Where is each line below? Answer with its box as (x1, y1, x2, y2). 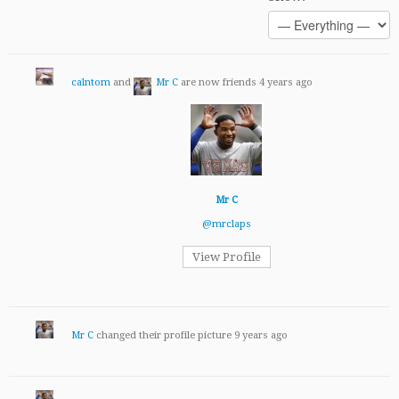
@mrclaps (201, 218, 251, 231)
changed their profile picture (94, 330, 234, 342)
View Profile (191, 250, 261, 265)
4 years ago (259, 77, 313, 89)
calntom (71, 77, 110, 89)
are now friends (178, 77, 259, 89)
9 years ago (234, 330, 288, 342)
